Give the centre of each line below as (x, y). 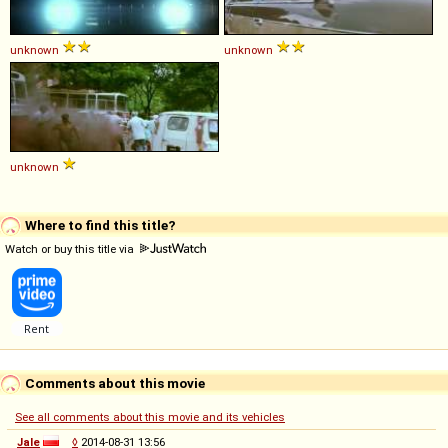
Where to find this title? (99, 224)
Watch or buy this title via (71, 249)
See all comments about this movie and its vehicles (150, 417)
